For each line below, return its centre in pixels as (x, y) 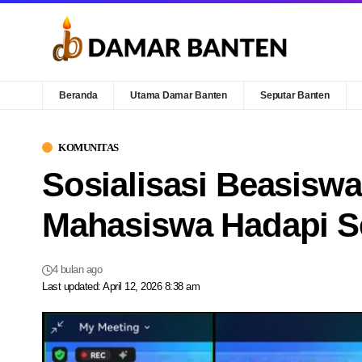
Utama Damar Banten (179, 95)
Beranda (78, 95)
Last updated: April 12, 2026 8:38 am (121, 286)
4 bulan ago (77, 269)
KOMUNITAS (88, 147)
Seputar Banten (295, 95)
